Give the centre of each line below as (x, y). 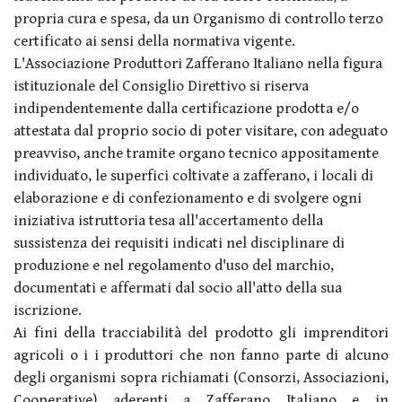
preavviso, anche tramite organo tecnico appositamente (196, 153)
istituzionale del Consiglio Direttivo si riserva (161, 86)
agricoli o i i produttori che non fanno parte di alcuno (201, 355)
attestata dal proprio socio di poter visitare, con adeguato (201, 131)
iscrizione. (48, 310)
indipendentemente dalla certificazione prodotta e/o (186, 108)
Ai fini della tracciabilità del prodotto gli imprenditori (201, 332)
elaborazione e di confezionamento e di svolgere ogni (188, 198)
